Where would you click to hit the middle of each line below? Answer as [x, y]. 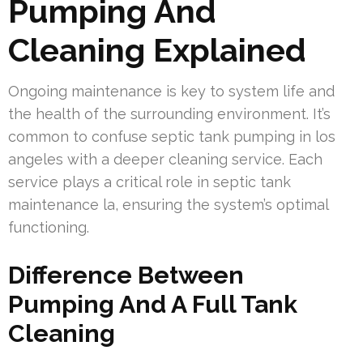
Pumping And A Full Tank [153, 304]
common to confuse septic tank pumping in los [172, 136]
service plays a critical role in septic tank [149, 181]
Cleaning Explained [157, 49]
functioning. [49, 227]
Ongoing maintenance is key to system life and [171, 91]
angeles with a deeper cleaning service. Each [165, 159]
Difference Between [126, 275]
